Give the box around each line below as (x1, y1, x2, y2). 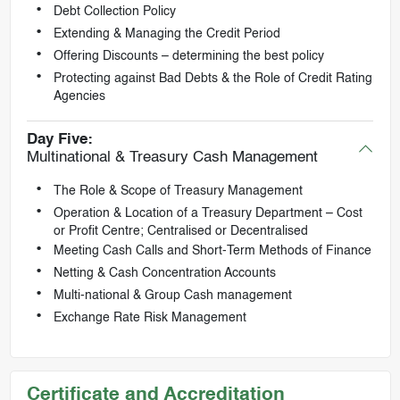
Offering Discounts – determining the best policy (53, 49, 324, 62)
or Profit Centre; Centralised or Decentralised (53, 225, 308, 238)
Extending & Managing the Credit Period (53, 27, 280, 40)
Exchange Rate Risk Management (53, 312, 246, 325)
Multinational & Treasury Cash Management (26, 150, 318, 166)
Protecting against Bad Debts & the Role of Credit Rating (53, 71, 372, 85)
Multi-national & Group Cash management (53, 289, 292, 303)
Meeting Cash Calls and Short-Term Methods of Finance (53, 245, 371, 258)
